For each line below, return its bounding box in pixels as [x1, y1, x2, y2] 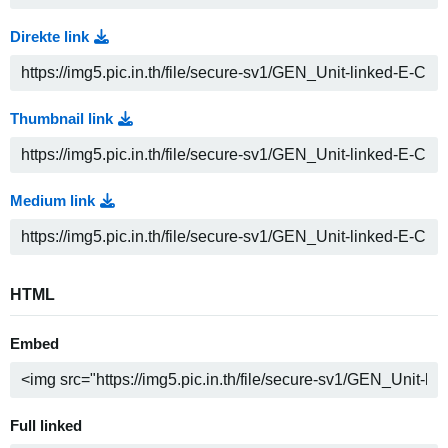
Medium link [10, 193, 95, 209]
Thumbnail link [10, 111, 113, 127]
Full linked [10, 418, 82, 434]
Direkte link [10, 29, 89, 45]
